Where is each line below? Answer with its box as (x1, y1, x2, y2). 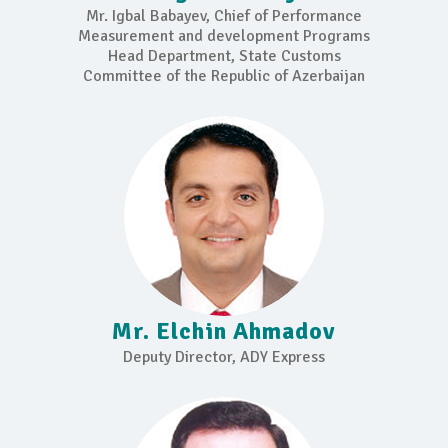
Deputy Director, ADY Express (123, 347, 325, 368)
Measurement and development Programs (78, 26, 370, 47)
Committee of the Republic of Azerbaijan (83, 66, 365, 87)
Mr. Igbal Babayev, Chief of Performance (86, 6, 362, 27)
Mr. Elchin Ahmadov (112, 316, 336, 347)
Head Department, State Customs (107, 46, 341, 67)
